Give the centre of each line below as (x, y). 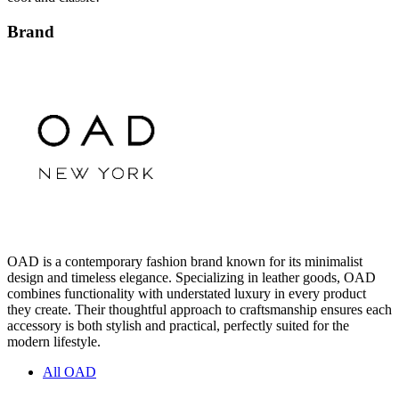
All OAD (69, 372)
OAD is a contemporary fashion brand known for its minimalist (185, 262)
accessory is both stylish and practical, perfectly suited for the (178, 326)
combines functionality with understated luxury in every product (187, 294)
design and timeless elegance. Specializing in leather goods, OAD (191, 278)
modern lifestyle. (54, 342)
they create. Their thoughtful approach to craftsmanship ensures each (199, 310)
